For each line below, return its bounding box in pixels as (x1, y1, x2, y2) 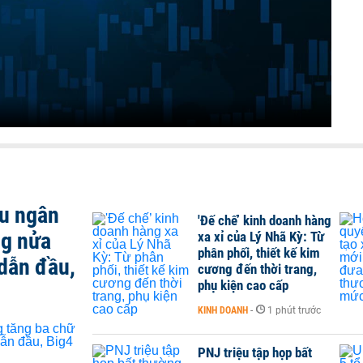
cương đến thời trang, (198, 260, 317, 277)
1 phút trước (267, 304, 321, 316)
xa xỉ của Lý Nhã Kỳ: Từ (198, 228, 324, 245)
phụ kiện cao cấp (198, 276, 288, 293)
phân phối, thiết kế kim (198, 244, 320, 261)
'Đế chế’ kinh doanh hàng (198, 211, 331, 228)
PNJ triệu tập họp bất (198, 344, 312, 361)
